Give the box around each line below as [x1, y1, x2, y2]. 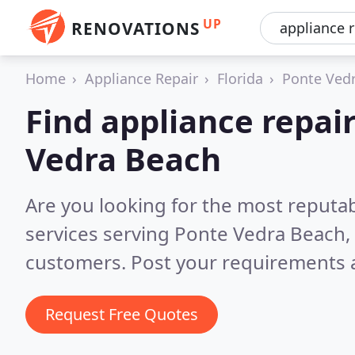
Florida [217, 69, 263, 88]
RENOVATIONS [71, 17, 200, 40]
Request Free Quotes [45, 303, 198, 325]
